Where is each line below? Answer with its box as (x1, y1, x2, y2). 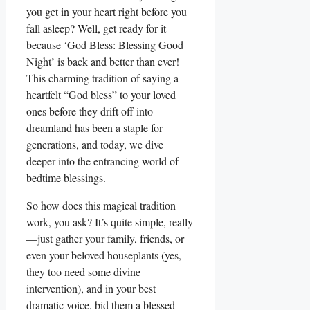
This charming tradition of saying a (26, 71, 179, 86)
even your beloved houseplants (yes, (26, 248, 181, 263)
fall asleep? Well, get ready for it (26, 21, 166, 36)
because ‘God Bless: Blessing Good (26, 37, 183, 53)
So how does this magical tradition (26, 198, 176, 213)
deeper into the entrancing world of (26, 154, 179, 169)
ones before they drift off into (26, 104, 153, 119)
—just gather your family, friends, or (26, 231, 184, 246)
